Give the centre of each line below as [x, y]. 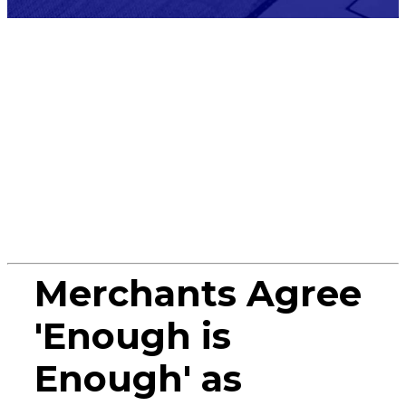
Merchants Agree [198, 293]
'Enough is [133, 335]
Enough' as [139, 378]
